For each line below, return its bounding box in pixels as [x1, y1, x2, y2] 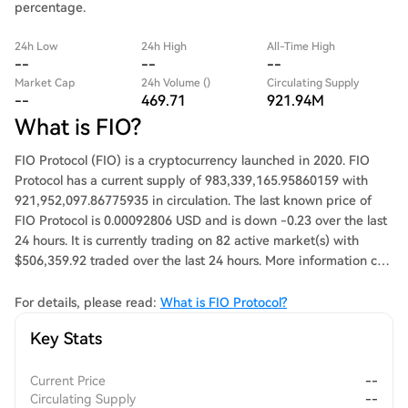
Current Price [30, 373, 106, 388]
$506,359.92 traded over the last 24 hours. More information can [15, 253, 392, 268]
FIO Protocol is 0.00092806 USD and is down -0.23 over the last [15, 213, 387, 228]
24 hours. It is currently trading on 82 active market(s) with [15, 233, 359, 248]
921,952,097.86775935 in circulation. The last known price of [15, 193, 372, 208]
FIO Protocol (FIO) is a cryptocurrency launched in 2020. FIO [15, 153, 370, 168]
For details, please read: [15, 295, 160, 310]
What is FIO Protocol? [160, 295, 287, 310]
